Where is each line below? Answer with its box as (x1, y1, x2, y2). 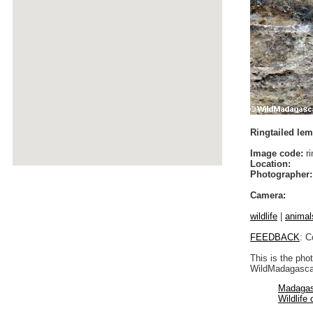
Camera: (250, 189, 286, 201)
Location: (250, 158, 291, 169)
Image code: (250, 147, 303, 159)
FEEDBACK (250, 231, 300, 242)
